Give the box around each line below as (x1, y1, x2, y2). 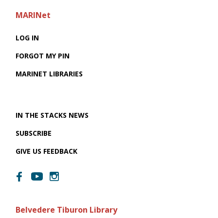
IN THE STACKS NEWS (16, 110, 89, 120)
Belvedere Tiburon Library (16, 204, 117, 216)
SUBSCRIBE (16, 128, 52, 138)
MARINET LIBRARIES (16, 69, 83, 79)
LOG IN (16, 33, 39, 43)
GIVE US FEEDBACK (16, 146, 77, 156)
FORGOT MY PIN (16, 51, 70, 61)
